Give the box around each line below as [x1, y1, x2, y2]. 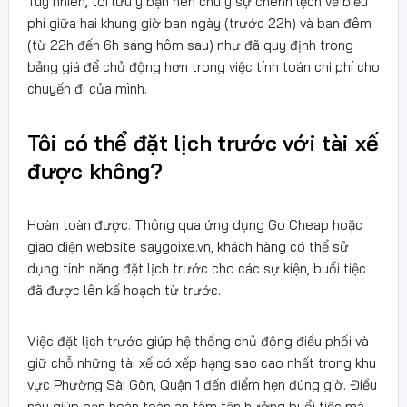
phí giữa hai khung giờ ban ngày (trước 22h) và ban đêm [27, 14, 372, 32]
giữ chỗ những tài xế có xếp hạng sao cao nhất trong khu [27, 353, 376, 372]
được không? [27, 156, 163, 184]
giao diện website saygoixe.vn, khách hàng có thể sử [27, 237, 349, 255]
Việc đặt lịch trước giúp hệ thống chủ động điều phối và [27, 332, 369, 350]
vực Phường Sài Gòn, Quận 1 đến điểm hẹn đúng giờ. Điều [27, 375, 377, 393]
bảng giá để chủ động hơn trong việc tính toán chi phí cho [27, 57, 380, 75]
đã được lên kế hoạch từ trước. [27, 281, 221, 299]
